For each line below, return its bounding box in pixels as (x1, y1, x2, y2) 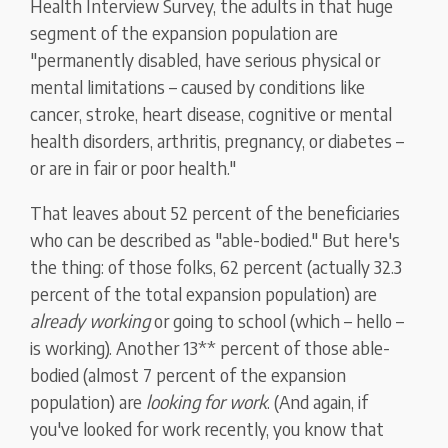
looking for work (146, 390, 268, 414)
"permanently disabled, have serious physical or (30, 48, 381, 72)
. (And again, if (267, 390, 369, 414)
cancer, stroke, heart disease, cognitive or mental (30, 102, 393, 126)
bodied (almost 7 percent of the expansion (30, 363, 347, 387)
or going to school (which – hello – (150, 309, 405, 333)
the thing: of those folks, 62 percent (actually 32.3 (30, 255, 403, 279)
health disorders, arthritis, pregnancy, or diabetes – (30, 129, 405, 153)
